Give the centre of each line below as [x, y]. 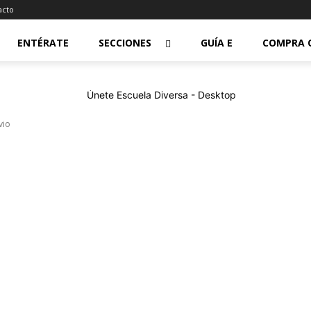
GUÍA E [217, 43]
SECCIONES [125, 43]
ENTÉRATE [43, 43]
